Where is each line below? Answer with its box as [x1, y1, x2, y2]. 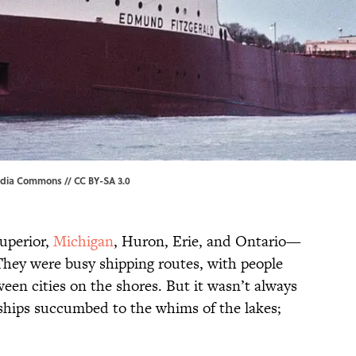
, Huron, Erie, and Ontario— [114, 230, 301, 253]
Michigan [53, 230, 114, 253]
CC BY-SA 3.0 [74, 173, 130, 188]
